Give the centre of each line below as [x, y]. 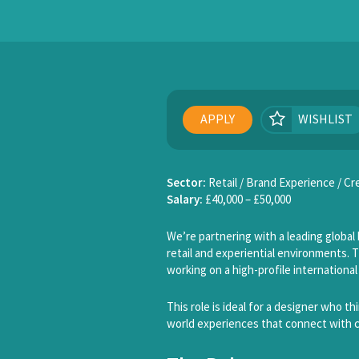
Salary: [185, 199]
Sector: [186, 182]
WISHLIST [325, 119]
